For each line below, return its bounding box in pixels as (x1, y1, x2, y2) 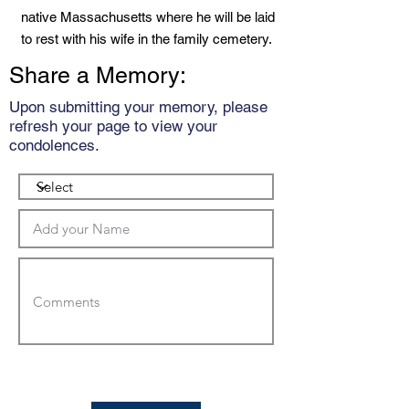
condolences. (9, 136, 100, 154)
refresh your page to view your (9, 117, 217, 135)
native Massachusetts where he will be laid (21, 9, 275, 25)
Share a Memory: (9, 62, 186, 89)
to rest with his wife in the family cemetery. (21, 31, 272, 47)
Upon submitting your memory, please (9, 98, 267, 116)
